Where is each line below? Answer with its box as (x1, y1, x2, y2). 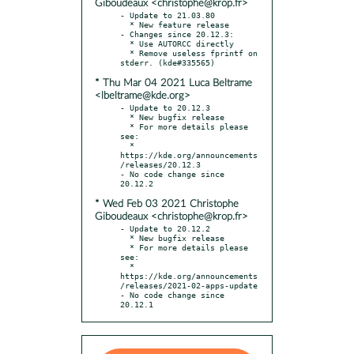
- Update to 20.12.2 (120, 223, 210, 233)
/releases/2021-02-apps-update (120, 280, 258, 290)
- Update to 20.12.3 (120, 102, 210, 112)
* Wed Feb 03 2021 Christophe (95, 198, 239, 209)
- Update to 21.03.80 (120, 9, 215, 20)
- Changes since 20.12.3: (120, 28, 234, 39)
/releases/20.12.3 (120, 159, 201, 169)
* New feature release (120, 19, 130, 29)
